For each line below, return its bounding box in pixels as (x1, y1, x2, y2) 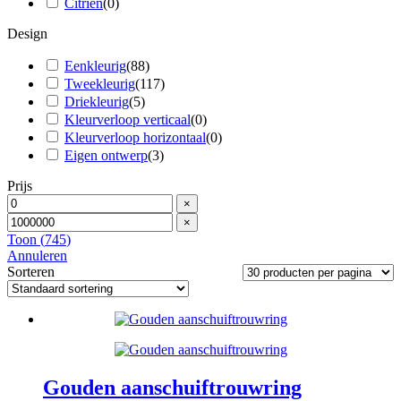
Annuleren (7, 247, 67, 263)
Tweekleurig (64, 75, 135, 91)
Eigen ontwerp (64, 147, 148, 163)
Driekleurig (64, 93, 129, 109)
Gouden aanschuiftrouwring (43, 375, 302, 399)
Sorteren (7, 263, 55, 279)
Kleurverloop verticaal (64, 111, 191, 127)
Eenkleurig (64, 57, 126, 73)
